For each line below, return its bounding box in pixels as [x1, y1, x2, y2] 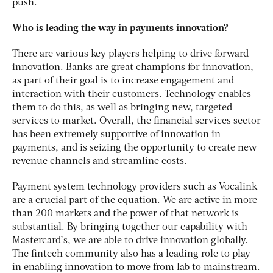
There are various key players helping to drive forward [12, 49, 249, 59]
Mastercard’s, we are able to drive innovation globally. [12, 235, 248, 246]
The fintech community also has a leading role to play [12, 249, 250, 259]
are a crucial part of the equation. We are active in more [12, 195, 257, 205]
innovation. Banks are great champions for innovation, [12, 62, 253, 73]
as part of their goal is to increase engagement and [12, 76, 234, 86]
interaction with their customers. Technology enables [12, 89, 251, 99]
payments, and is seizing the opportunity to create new [12, 143, 257, 153]
